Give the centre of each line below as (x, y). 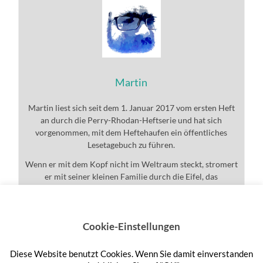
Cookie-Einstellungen (131, 226)
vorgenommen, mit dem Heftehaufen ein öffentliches (131, 133)
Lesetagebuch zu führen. (131, 145)
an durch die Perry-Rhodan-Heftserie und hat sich (131, 120)
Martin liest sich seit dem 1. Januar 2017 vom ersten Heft (131, 108)
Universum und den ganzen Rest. (131, 189)
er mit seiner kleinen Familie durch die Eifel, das (131, 177)
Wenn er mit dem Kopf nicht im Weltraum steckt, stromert (131, 164)
